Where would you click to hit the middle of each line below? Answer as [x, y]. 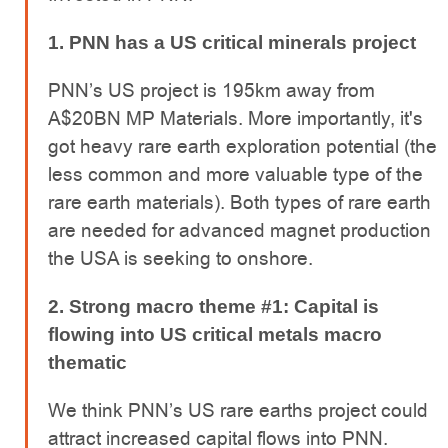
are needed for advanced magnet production [239, 230]
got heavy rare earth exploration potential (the [242, 146]
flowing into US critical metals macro [215, 334]
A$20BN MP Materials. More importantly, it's [235, 118]
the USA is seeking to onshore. [180, 258]
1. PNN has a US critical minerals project [232, 42]
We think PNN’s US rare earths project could [238, 410]
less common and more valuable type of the [235, 174]
